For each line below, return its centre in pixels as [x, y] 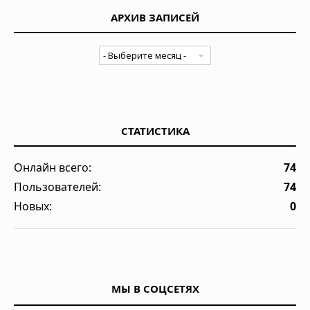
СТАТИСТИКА [155, 130]
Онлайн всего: [53, 167]
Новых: [33, 206]
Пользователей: [57, 186]
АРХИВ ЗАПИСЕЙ [155, 17]
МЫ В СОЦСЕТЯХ [155, 288]
